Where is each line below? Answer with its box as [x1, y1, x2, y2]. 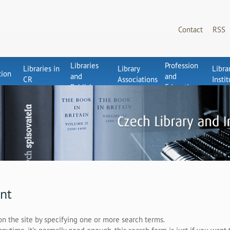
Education [165, 82, 197, 92]
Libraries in [23, 63, 60, 73]
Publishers [70, 82, 103, 92]
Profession [165, 61, 198, 70]
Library [118, 63, 140, 73]
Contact [178, 25, 203, 34]
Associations [118, 74, 158, 84]
